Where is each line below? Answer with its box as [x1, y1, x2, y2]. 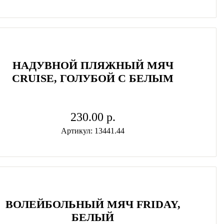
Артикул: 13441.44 [61, 126, 125, 135]
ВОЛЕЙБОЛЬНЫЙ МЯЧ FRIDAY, [5, 198, 180, 210]
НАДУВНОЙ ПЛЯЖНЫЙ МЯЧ [12, 59, 173, 71]
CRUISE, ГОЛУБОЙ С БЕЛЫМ [12, 72, 174, 84]
